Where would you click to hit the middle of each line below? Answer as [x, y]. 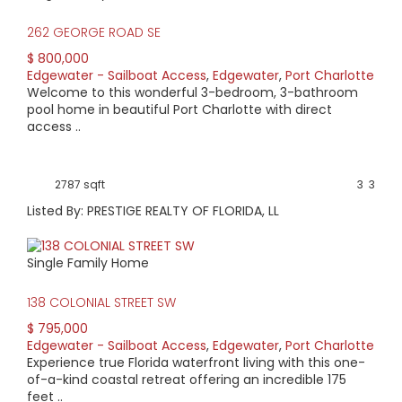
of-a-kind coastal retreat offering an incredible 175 [187, 380]
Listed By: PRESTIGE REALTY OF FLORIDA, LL [153, 210]
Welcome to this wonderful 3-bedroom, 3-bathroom [192, 92]
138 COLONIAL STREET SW [101, 303]
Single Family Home [88, 263]
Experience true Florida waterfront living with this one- [196, 363]
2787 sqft [80, 184]
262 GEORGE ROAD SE [94, 32]
